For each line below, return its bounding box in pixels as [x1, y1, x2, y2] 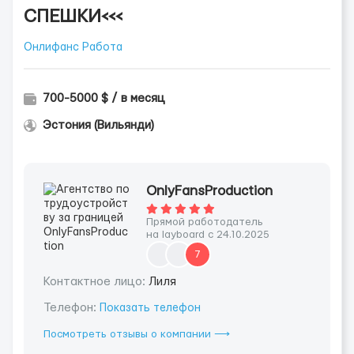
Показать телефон [100, 303, 201, 314]
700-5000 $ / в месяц [43, 92, 165, 104]
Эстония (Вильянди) [43, 119, 154, 131]
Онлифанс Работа [24, 42, 122, 53]
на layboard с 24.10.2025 [146, 229, 269, 240]
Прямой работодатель [146, 217, 263, 228]
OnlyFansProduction [146, 184, 273, 198]
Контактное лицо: [43, 276, 149, 288]
